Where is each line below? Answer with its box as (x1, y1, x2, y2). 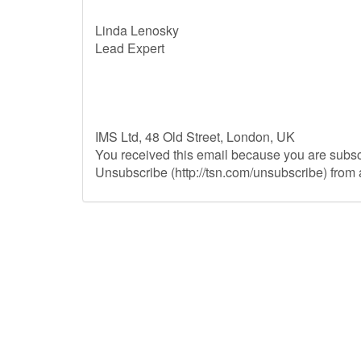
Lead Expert (95, 39, 164, 57)
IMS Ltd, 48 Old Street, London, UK (95, 127, 295, 146)
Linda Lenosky (95, 21, 179, 39)
